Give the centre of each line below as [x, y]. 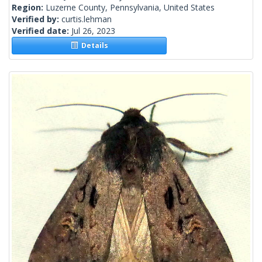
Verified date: [42, 31]
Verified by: [37, 19]
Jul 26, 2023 [93, 31]
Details [93, 46]
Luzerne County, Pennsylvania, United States [130, 8]
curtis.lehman [87, 19]
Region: [29, 8]
